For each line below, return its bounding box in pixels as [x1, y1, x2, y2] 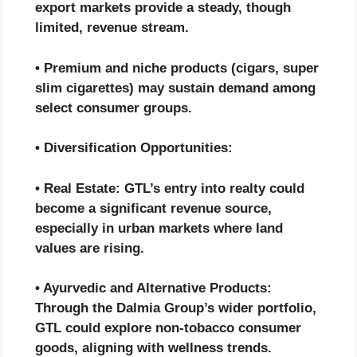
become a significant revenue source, [35, 200, 272, 216]
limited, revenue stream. [35, 20, 189, 36]
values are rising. [35, 240, 144, 256]
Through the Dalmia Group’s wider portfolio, [35, 300, 316, 316]
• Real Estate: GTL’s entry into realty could [35, 180, 304, 196]
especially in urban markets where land [35, 220, 283, 236]
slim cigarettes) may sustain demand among [35, 80, 316, 96]
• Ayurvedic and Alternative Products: [35, 280, 272, 296]
